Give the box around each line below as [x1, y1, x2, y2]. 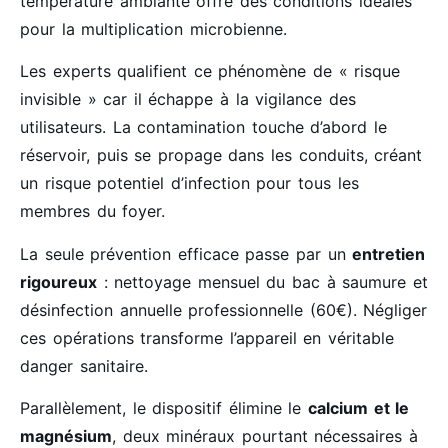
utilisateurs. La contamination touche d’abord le [20, 117, 387, 138]
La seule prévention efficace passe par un [20, 243, 353, 264]
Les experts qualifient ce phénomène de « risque [20, 61, 401, 82]
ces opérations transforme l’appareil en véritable [20, 327, 394, 348]
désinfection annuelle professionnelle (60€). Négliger [20, 299, 428, 320]
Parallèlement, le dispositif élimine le [20, 398, 308, 419]
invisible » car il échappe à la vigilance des [20, 89, 356, 110]
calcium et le [308, 398, 410, 419]
